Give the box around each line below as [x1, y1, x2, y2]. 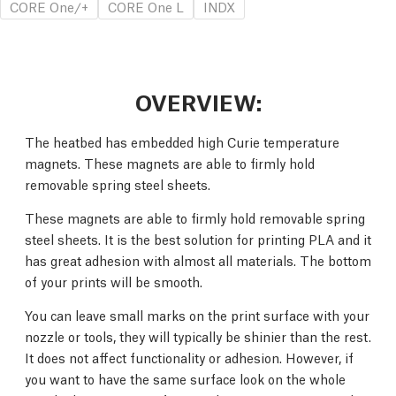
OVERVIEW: [134, 86, 262, 117]
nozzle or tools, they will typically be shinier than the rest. [25, 327, 371, 345]
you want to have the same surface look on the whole [25, 369, 346, 387]
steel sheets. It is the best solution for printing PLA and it [25, 230, 371, 247]
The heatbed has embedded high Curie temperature [25, 133, 339, 150]
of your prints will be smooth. [25, 272, 202, 290]
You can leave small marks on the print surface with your [25, 306, 369, 324]
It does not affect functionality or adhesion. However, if [25, 348, 354, 366]
